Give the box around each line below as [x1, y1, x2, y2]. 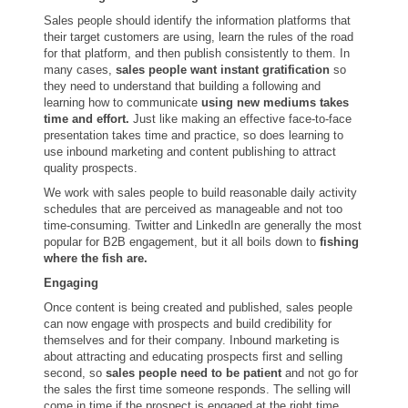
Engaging [44, 276, 98, 290]
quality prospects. [44, 161, 138, 175]
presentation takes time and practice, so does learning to [44, 128, 343, 142]
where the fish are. [44, 251, 148, 265]
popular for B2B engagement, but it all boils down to [44, 235, 320, 249]
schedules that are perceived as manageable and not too [44, 202, 342, 216]
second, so [44, 366, 106, 380]
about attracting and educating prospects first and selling [44, 350, 342, 363]
